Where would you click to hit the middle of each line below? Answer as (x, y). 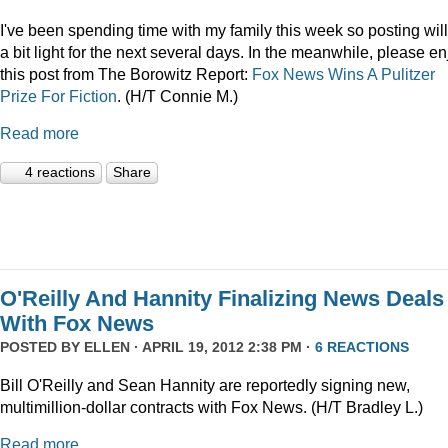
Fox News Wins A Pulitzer (343, 73)
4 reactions (60, 172)
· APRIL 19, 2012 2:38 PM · (222, 347)
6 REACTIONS (362, 347)
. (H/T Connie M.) (177, 95)
